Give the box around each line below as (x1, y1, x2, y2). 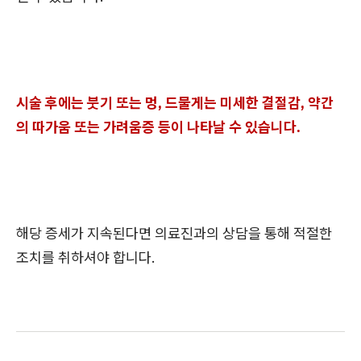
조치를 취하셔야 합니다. (16, 248, 156, 268)
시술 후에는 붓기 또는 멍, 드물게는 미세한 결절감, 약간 (16, 93, 334, 113)
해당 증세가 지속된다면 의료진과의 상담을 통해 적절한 (16, 224, 332, 243)
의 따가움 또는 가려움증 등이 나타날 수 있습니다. (16, 118, 301, 137)
